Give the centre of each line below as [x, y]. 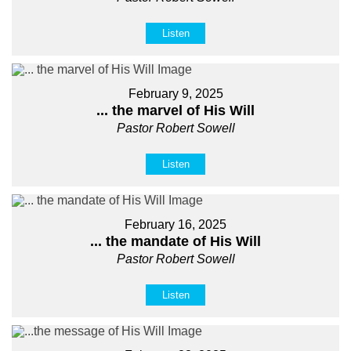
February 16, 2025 [175, 224]
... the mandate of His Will [175, 241]
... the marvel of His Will [175, 110]
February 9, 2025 [175, 93]
